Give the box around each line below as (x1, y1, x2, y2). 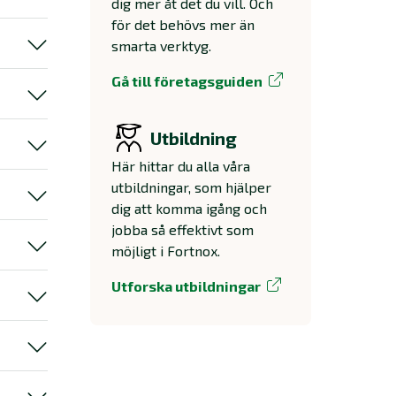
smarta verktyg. (111, 37, 211, 54)
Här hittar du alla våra (111, 157, 250, 174)
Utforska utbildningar (111, 278, 261, 294)
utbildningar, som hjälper (111, 179, 271, 195)
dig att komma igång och (111, 200, 267, 217)
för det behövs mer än (111, 16, 255, 33)
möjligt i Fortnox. (111, 242, 220, 259)
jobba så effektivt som (111, 221, 254, 238)
